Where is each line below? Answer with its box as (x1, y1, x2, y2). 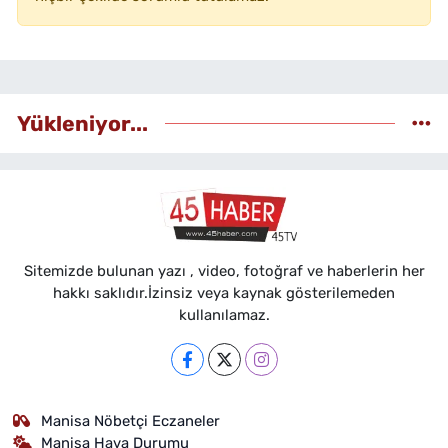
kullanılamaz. (178, 305, 270, 324)
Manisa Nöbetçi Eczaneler (41, 411, 221, 430)
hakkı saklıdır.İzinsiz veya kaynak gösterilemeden (53, 283, 395, 302)
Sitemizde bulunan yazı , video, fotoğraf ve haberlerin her (23, 261, 425, 280)
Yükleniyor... (17, 111, 148, 137)
